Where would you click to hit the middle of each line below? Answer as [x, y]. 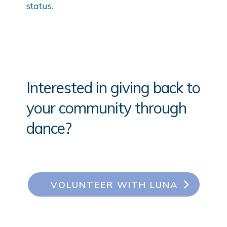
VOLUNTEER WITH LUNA [114, 184]
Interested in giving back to [113, 88]
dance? [49, 128]
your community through [107, 108]
